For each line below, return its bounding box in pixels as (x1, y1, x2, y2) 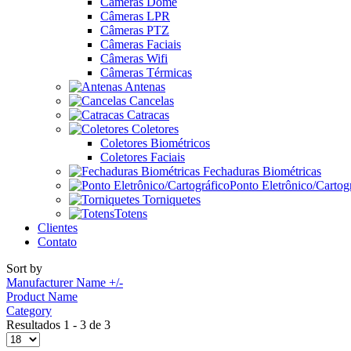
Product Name (6, 290, 78, 303)
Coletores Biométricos (100, 136, 210, 150)
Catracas (124, 108, 169, 121)
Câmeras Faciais (100, 38, 181, 51)
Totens (114, 207, 147, 220)
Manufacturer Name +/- (6, 276, 123, 289)
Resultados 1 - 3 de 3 (6, 318, 110, 331)
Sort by (6, 262, 42, 275)
